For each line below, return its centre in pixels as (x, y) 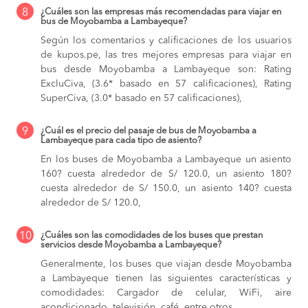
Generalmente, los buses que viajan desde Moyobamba (166, 264)
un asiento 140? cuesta (238, 189)
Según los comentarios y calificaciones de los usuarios (166, 41)
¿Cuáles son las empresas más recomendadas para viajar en (161, 12)
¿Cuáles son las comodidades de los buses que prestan (152, 236)
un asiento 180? (254, 174)
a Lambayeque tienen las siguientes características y (166, 279)
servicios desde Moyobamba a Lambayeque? (131, 245)
